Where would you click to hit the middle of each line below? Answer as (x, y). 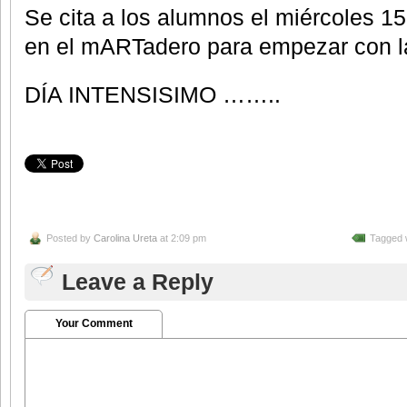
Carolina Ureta (125, 238)
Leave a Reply (138, 282)
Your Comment (94, 324)
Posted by (70, 238)
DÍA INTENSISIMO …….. (153, 94)
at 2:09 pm (182, 238)
